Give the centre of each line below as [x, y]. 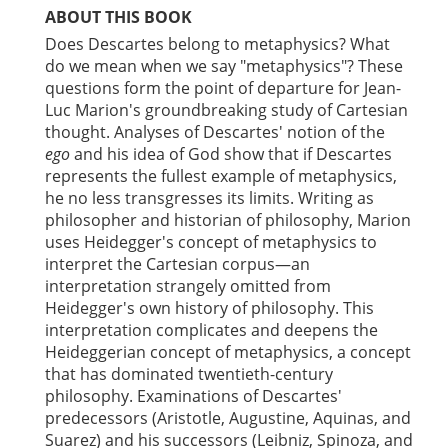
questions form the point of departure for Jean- [223, 88]
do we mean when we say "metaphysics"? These [224, 66]
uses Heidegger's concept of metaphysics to [211, 242]
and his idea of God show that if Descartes [231, 154]
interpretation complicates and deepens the [211, 330]
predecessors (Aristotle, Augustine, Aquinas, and [228, 418]
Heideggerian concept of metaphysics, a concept [228, 352]
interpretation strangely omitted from [188, 286]
